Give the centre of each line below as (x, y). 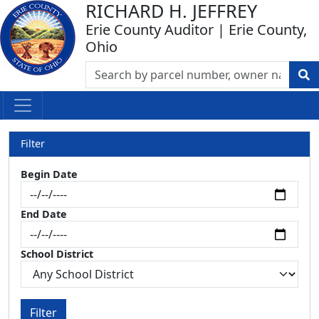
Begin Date (49, 174)
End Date (44, 214)
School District (57, 254)
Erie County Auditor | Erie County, (196, 30)
